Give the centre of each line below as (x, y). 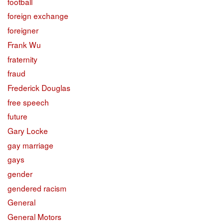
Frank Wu (24, 44)
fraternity (22, 59)
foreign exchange (38, 16)
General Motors (34, 217)
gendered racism (37, 188)
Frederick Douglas (39, 87)
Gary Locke (28, 130)
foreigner (23, 30)
